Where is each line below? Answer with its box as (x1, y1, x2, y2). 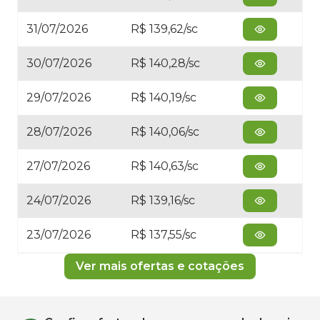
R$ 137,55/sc (131, 228, 196, 241)
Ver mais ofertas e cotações (76, 259, 244, 273)
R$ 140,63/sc (131, 159, 199, 173)
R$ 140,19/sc (131, 91, 196, 104)
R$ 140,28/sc (131, 56, 200, 70)
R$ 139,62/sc (131, 22, 198, 36)
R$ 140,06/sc (131, 125, 199, 139)
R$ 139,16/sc (131, 194, 195, 207)
